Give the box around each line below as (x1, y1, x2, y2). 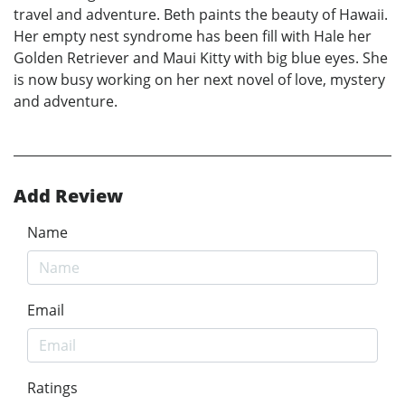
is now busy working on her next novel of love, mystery (14, 70, 385, 90)
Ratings (27, 378, 78, 399)
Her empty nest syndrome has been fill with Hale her (14, 26, 372, 47)
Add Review (14, 184, 123, 209)
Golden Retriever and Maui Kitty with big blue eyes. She (14, 48, 388, 69)
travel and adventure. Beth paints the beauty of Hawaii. (14, 5, 388, 25)
